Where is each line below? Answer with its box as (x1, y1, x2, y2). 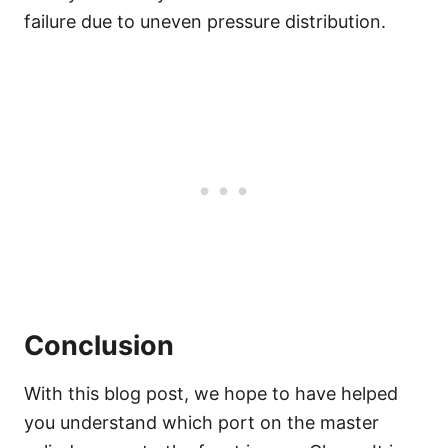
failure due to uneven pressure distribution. (24, 10, 386, 32)
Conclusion (24, 328, 174, 362)
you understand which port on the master (24, 411, 379, 433)
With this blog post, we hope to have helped (24, 382, 398, 404)
